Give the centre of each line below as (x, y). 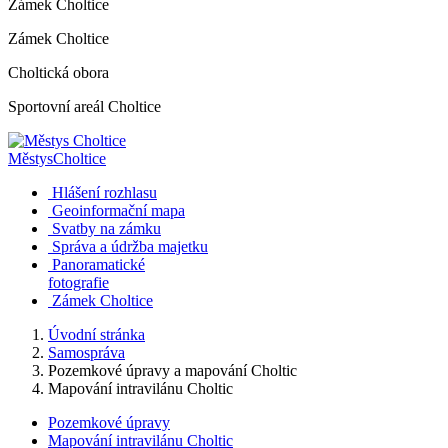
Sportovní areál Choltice (84, 106)
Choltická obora (58, 72)
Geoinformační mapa (118, 210)
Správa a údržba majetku (130, 246)
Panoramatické (98, 264)
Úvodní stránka (96, 334)
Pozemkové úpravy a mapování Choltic (172, 370)
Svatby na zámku (106, 228)
